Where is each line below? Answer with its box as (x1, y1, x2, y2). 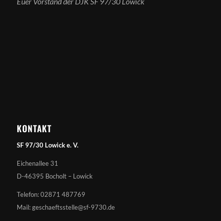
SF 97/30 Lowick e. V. (16, 141, 78, 149)
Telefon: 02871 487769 (16, 190, 85, 199)
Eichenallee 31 (16, 159, 58, 167)
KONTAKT (16, 121, 52, 135)
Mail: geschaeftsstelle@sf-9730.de (16, 203, 115, 212)
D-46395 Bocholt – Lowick (16, 172, 93, 180)
